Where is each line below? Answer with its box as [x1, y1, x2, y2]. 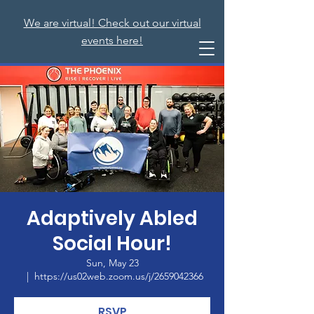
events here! [81, 34, 143, 47]
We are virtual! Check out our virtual [23, 16, 201, 29]
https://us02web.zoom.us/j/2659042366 [34, 270, 203, 282]
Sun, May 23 [86, 257, 139, 269]
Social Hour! [53, 230, 172, 257]
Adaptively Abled [27, 205, 198, 232]
